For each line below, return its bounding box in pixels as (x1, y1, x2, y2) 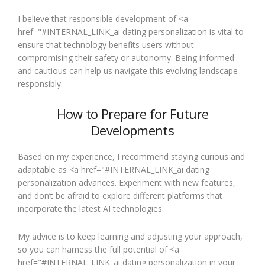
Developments (91, 121, 174, 139)
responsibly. (18, 78, 63, 89)
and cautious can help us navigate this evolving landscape (18, 65, 238, 76)
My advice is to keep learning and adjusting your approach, (18, 231, 243, 242)
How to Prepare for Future (56, 105, 209, 122)
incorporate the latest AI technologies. (18, 203, 164, 214)
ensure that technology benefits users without (18, 39, 194, 50)
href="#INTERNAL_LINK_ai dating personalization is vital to (18, 26, 244, 37)
